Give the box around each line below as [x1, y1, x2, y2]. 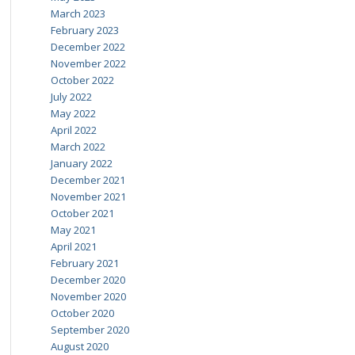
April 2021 [50, 239, 97, 254]
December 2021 [50, 173, 125, 187]
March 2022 [50, 139, 105, 154]
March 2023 [50, 6, 105, 21]
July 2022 [50, 90, 92, 104]
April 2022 [50, 123, 97, 137]
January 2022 [50, 156, 113, 170]
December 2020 [50, 273, 125, 287]
